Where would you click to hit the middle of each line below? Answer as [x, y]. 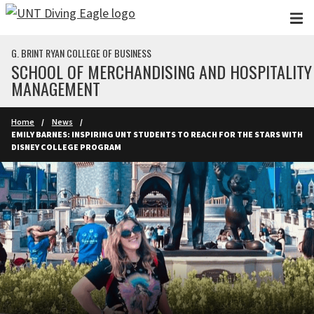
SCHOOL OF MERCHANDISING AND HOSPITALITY [162, 71]
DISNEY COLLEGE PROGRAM [66, 147]
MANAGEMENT [56, 88]
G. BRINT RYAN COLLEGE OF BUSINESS [81, 53]
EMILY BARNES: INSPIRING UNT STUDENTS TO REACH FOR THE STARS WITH [157, 134]
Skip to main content [62, 16]
